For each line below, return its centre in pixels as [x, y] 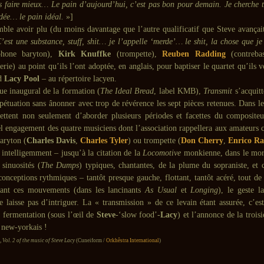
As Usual [161, 190]
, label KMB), [179, 91]
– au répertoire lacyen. [78, 79]
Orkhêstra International [133, 240]
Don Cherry [202, 141]
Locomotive [162, 153]
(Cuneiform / [90, 240]
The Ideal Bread [127, 91]
